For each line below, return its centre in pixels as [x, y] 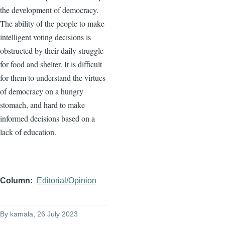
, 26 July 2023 [55, 214]
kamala [22, 214]
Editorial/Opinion [67, 180]
